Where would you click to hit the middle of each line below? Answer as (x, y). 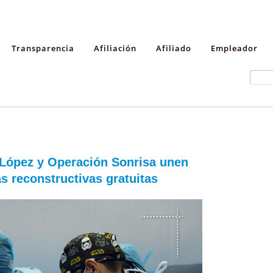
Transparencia (43, 48)
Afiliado (174, 48)
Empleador (234, 48)
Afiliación (115, 48)
